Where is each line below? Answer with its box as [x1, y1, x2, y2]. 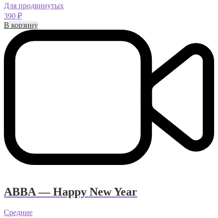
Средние [4, 208, 33, 217]
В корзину [4, 20, 38, 29]
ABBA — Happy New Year [4, 185, 137, 199]
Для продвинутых [4, 1, 64, 10]
